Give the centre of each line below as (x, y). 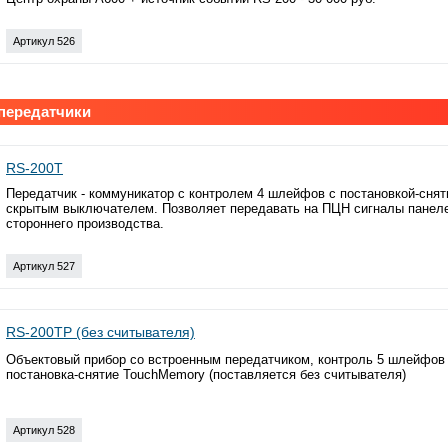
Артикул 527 (44, 265)
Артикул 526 (44, 40)
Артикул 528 (44, 429)
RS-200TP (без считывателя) (100, 331)
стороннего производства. (85, 223)
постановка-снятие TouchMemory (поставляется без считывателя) (206, 374)
